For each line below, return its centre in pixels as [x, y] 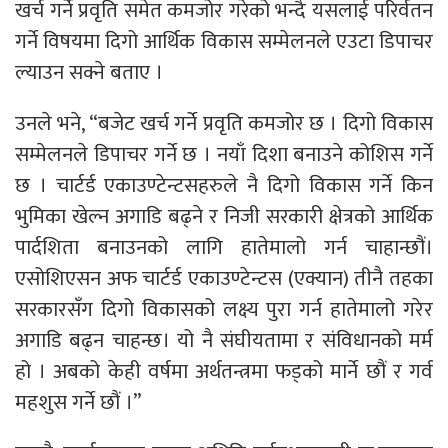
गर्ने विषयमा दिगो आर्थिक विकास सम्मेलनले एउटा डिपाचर [224, 41]
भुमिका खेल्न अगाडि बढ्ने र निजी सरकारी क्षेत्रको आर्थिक [224, 216]
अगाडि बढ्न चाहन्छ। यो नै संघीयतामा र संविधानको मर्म [224, 340]
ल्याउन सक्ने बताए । [89, 72]
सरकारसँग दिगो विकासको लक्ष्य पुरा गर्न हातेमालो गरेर [224, 309]
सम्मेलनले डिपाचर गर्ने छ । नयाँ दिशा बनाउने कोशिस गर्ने [224, 154]
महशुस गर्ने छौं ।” [78, 402]
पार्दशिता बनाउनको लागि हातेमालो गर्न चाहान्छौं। [224, 247]
